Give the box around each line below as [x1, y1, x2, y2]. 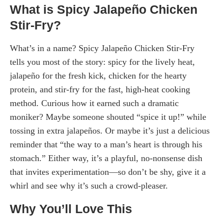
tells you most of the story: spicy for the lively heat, [10, 56, 195, 67]
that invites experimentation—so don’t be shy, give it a [10, 166, 206, 177]
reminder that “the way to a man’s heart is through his [10, 139, 202, 149]
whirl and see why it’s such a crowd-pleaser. [10, 180, 168, 191]
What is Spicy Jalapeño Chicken [10, 2, 197, 16]
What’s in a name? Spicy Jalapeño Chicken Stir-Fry [10, 43, 194, 53]
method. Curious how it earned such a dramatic [10, 98, 179, 108]
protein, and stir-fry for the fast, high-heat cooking [10, 84, 190, 94]
